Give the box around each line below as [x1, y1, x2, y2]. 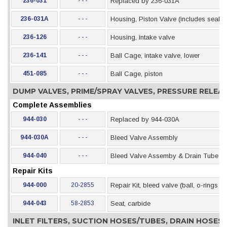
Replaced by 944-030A [110, 116, 179, 123]
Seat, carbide [110, 200, 150, 207]
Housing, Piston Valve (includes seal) [110, 15, 222, 23]
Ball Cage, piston [110, 70, 163, 78]
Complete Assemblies [12, 101, 92, 109]
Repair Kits [12, 167, 53, 175]
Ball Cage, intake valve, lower [110, 52, 200, 59]
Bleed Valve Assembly [110, 134, 178, 141]
